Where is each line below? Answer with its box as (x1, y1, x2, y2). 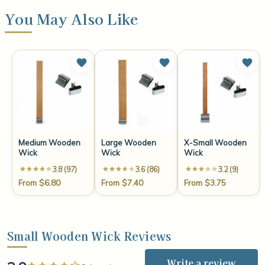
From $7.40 (101, 177, 143, 188)
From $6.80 (18, 177, 60, 188)
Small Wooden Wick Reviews (7, 227, 172, 244)
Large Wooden (101, 138, 156, 148)
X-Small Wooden (184, 138, 247, 148)
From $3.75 (184, 177, 226, 188)
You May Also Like (5, 8, 138, 30)
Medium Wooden (18, 138, 80, 148)
